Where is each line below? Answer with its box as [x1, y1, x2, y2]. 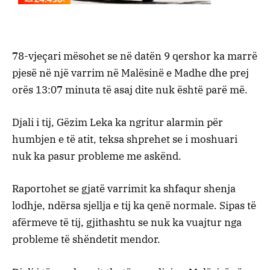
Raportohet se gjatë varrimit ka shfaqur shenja [12, 182, 236, 196]
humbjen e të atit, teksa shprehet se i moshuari [12, 133, 237, 146]
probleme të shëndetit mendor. [12, 233, 160, 246]
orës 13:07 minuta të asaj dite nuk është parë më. [12, 83, 248, 97]
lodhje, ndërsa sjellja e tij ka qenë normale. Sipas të [12, 199, 256, 213]
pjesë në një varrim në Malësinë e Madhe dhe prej [12, 66, 249, 80]
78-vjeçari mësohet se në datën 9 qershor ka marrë [12, 49, 257, 63]
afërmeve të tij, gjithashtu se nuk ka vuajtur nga [12, 216, 242, 230]
